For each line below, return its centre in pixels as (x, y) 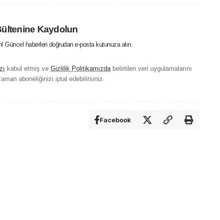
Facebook (115, 120)
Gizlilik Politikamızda (81, 68)
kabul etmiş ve (28, 68)
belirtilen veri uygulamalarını (151, 68)
